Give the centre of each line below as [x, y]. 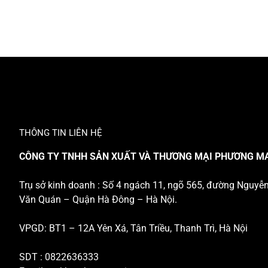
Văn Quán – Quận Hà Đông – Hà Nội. [98, 200]
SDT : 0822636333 [59, 257]
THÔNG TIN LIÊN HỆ [61, 133]
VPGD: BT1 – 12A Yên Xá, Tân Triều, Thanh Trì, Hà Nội [133, 229]
